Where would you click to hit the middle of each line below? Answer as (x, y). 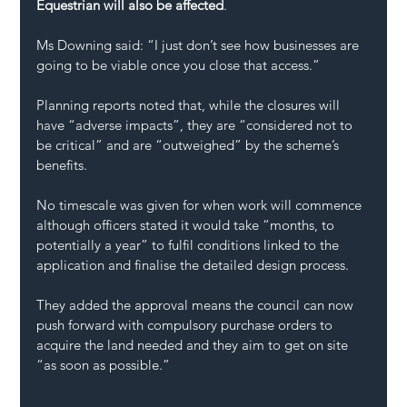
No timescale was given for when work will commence (201, 204)
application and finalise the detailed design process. (193, 264)
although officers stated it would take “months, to (188, 224)
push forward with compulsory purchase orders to (187, 324)
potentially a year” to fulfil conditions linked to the (190, 244)
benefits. (62, 164)
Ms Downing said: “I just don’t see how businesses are (200, 45)
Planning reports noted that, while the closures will (190, 104)
